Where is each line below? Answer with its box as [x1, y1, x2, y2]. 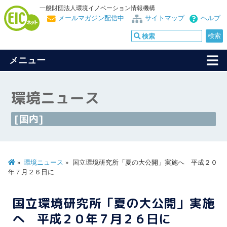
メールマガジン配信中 [58, 14, 124, 22]
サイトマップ [145, 14, 184, 22]
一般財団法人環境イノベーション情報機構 [40, 5, 155, 12]
